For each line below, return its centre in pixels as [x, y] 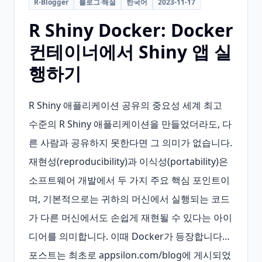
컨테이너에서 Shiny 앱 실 [130, 52]
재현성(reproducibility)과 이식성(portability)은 [128, 161]
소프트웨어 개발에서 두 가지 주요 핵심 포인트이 [129, 180]
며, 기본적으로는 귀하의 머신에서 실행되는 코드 [129, 199]
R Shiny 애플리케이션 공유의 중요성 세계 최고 [125, 105]
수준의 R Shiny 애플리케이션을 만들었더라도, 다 [130, 124]
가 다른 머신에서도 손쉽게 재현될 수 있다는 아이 [130, 218]
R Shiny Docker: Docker [131, 30]
